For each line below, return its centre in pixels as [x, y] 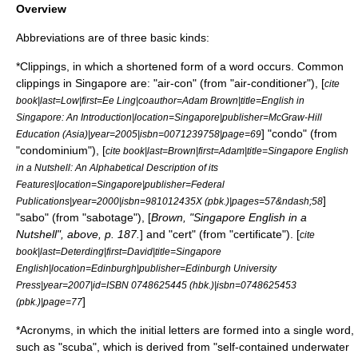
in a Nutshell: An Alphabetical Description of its [117, 167]
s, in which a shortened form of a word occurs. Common [202, 66]
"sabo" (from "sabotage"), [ [84, 217]
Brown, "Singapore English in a [229, 217]
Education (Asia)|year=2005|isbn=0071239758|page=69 [139, 134]
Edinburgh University [231, 268]
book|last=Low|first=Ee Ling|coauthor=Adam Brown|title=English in [160, 100]
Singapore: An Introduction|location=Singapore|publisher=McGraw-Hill [169, 117]
